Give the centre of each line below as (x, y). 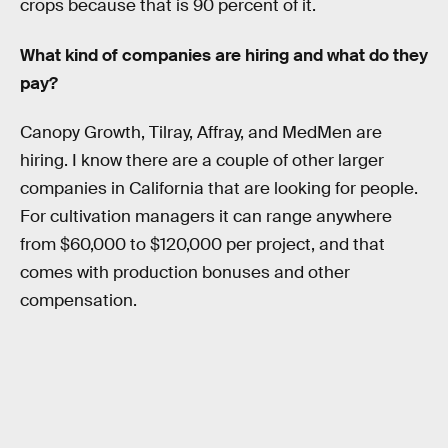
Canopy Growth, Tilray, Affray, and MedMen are (201, 133)
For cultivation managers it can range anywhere (206, 217)
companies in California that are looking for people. (219, 189)
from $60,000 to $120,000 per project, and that (202, 245)
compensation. (78, 301)
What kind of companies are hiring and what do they (224, 55)
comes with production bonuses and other (185, 273)
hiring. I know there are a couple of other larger (202, 161)
